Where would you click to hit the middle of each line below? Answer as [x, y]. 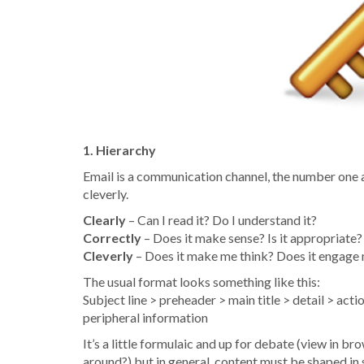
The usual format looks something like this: [201, 281]
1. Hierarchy [119, 149]
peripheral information [145, 317]
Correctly [112, 237]
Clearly [104, 219]
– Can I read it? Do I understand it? [221, 219]
